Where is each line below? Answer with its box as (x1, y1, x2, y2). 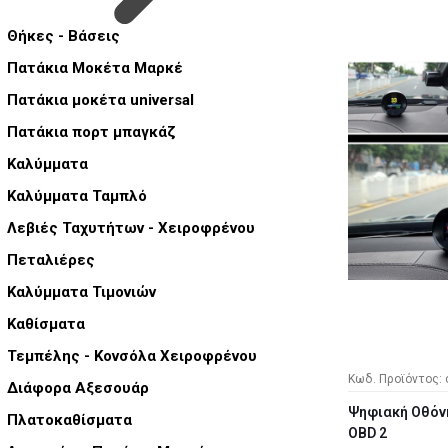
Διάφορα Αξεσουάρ (7, 379, 149, 398)
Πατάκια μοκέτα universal (7, 91, 194, 110)
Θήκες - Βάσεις (7, 27, 120, 46)
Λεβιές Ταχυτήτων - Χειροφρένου (7, 219, 255, 238)
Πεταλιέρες (7, 251, 95, 270)
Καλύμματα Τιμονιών (7, 283, 156, 302)
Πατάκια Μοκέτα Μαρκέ (7, 59, 183, 78)
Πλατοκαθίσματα (7, 411, 132, 430)
